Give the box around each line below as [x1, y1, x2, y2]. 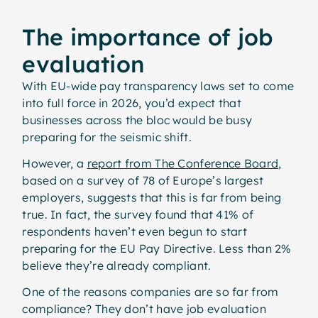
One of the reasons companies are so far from [22, 284, 279, 299]
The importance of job [22, 23, 273, 52]
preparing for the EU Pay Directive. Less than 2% [22, 241, 292, 256]
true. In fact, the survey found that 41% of [22, 207, 254, 222]
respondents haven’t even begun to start [22, 224, 248, 239]
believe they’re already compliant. [22, 258, 212, 273]
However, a [22, 156, 87, 171]
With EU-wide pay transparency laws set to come [22, 79, 295, 94]
